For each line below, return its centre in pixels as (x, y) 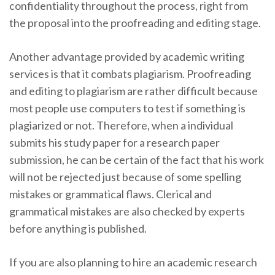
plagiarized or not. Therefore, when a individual (121, 125)
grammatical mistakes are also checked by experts (127, 211)
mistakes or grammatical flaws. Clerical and (110, 194)
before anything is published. (78, 228)
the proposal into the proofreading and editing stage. (135, 23)
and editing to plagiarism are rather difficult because (134, 91)
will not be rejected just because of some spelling (125, 177)
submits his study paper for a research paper (114, 142)
